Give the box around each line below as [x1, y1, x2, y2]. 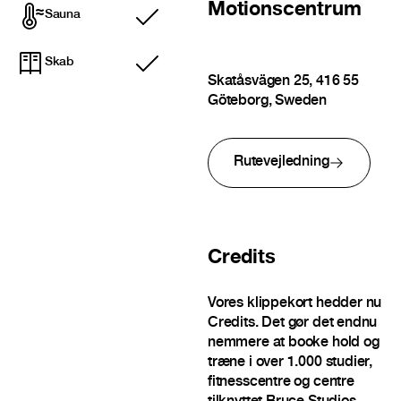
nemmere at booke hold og [207, 336, 380, 352]
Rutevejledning [233, 154, 329, 170]
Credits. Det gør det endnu [207, 316, 378, 332]
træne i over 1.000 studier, [207, 355, 373, 371]
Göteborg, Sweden [207, 94, 328, 110]
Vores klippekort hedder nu [207, 296, 382, 312]
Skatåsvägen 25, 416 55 [207, 74, 359, 90]
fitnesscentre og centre [207, 375, 354, 391]
